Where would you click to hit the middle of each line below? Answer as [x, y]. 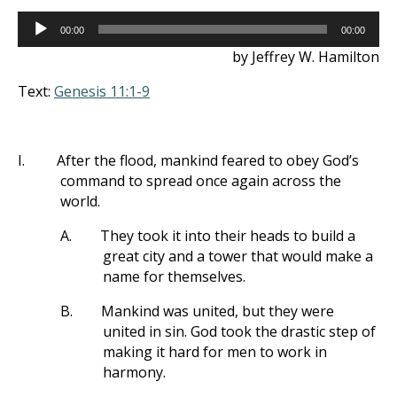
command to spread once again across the [201, 181]
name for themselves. [174, 276]
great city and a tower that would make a [238, 256]
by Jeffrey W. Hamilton [306, 57]
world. [80, 201]
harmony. [134, 372]
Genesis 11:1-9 [102, 91]
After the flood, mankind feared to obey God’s [208, 160]
